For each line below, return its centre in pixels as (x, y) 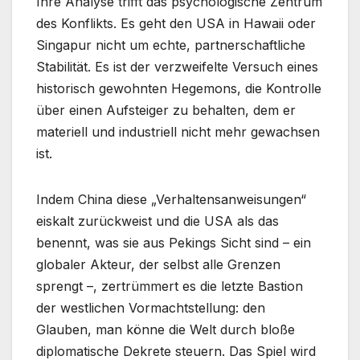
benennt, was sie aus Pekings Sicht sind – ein (174, 243)
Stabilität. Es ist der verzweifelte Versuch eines (177, 67)
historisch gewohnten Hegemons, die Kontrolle (179, 89)
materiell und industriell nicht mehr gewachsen (178, 132)
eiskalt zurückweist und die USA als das (157, 221)
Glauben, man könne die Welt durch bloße (166, 330)
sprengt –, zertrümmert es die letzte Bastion (170, 286)
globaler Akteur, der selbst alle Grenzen (158, 265)
